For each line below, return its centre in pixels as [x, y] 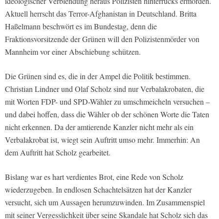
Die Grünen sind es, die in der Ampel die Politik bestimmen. [98, 76]
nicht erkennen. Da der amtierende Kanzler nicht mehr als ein [99, 127]
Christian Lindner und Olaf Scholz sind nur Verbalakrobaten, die [105, 89]
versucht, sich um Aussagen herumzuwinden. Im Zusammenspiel [105, 202]
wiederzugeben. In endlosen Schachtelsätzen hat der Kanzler [98, 190]
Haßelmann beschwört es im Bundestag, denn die [81, 26]
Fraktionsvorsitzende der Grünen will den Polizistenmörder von [102, 39]
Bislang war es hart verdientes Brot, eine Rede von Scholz [94, 177]
